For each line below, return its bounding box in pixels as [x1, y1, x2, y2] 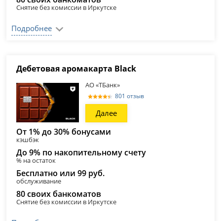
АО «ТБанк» [85, 80, 120, 89]
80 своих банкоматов [16, 188, 102, 199]
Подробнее [11, 23, 52, 33]
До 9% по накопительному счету [16, 147, 147, 158]
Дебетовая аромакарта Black [16, 63, 137, 74]
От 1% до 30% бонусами [16, 126, 111, 137]
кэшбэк [16, 135, 39, 144]
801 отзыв [115, 92, 145, 100]
